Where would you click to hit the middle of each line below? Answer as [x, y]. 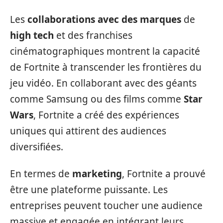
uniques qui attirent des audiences [88, 131]
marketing [97, 174]
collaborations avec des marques [104, 19]
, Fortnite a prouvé [164, 174]
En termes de [41, 174]
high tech [32, 35]
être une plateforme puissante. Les [89, 190]
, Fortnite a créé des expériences [106, 115]
